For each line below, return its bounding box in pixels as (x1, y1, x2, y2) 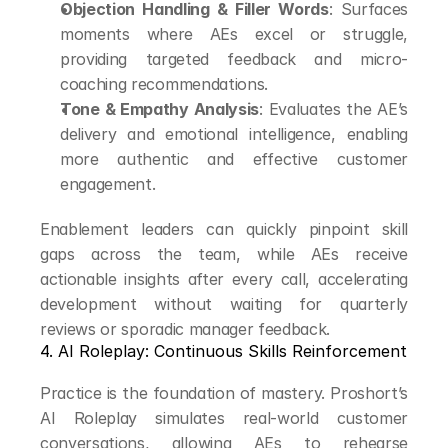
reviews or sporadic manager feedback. (40, 319, 331, 339)
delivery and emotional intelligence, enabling (60, 124, 408, 144)
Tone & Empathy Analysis (60, 99, 260, 119)
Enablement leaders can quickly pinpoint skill (40, 219, 408, 239)
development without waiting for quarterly (40, 294, 408, 314)
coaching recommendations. (60, 74, 268, 94)
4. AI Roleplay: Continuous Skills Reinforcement (40, 341, 407, 361)
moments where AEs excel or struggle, (60, 24, 408, 44)
